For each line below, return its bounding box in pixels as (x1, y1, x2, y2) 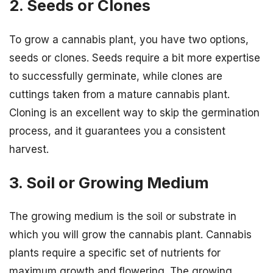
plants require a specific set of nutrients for (9, 246, 221, 259)
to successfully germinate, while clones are (9, 69, 222, 82)
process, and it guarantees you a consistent (9, 124, 225, 137)
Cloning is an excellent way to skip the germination (9, 106, 260, 119)
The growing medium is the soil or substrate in (9, 210, 236, 222)
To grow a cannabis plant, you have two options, (9, 33, 249, 46)
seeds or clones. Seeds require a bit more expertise (9, 51, 260, 64)
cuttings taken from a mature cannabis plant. (9, 88, 230, 101)
